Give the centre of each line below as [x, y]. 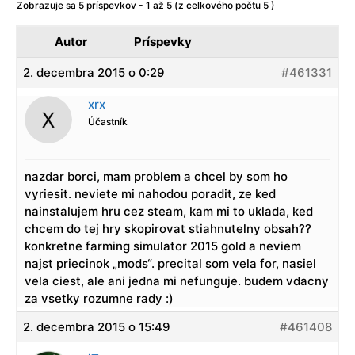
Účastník [108, 122]
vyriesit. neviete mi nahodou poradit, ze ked [150, 194]
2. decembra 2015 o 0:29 [94, 73]
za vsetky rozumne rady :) [99, 299]
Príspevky [163, 42]
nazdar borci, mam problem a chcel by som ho [156, 177]
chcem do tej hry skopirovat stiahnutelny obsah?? [168, 229]
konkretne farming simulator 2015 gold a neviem [163, 246]
